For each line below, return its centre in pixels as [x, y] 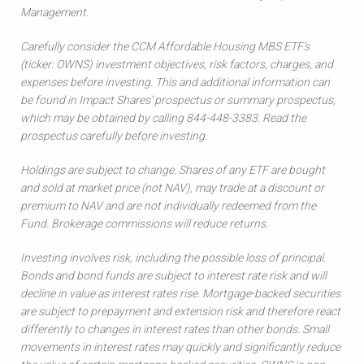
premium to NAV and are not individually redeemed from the [168, 206]
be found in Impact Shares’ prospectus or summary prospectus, [178, 100]
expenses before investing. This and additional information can [175, 82]
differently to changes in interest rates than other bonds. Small [175, 329]
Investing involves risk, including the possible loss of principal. [173, 258]
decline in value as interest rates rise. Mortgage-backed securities [180, 293]
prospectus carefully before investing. [114, 136]
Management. [54, 12]
